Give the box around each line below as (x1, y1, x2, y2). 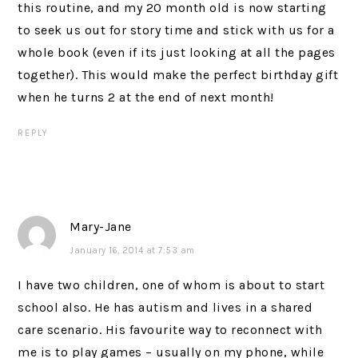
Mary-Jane (70, 219, 132, 234)
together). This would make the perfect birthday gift (18, 67, 339, 82)
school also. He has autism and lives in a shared (18, 300, 313, 315)
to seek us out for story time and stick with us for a (18, 22, 335, 38)
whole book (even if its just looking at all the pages (18, 45, 336, 60)
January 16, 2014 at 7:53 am (70, 245, 195, 256)
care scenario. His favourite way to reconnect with (18, 322, 323, 337)
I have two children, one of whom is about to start (18, 277, 325, 292)
